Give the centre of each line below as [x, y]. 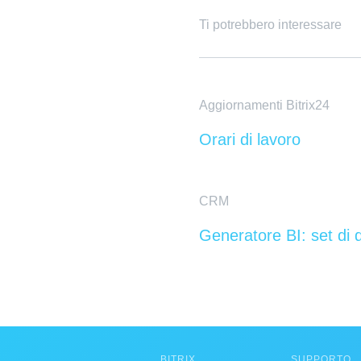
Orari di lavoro [250, 139]
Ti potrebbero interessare [270, 25]
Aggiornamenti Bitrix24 [264, 105]
